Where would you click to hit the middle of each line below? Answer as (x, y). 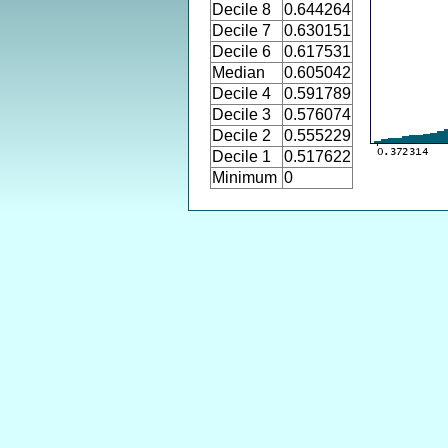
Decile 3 (241, 114)
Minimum (244, 177)
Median (238, 72)
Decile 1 (241, 156)
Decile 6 (241, 51)
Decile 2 (241, 135)
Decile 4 (241, 93)
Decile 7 (241, 30)
